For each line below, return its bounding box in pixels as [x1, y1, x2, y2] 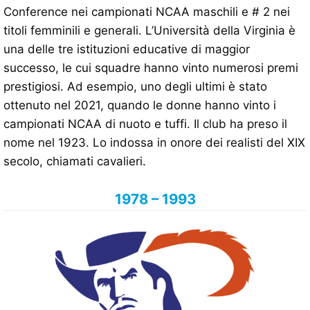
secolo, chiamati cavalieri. [3, 154, 146, 169]
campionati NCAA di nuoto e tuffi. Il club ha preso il [3, 117, 287, 131]
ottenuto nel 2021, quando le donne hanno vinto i [3, 98, 276, 113]
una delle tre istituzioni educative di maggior [3, 42, 250, 57]
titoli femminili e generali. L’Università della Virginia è [3, 24, 295, 38]
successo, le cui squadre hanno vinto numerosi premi [3, 61, 298, 75]
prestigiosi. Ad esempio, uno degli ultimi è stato [3, 80, 267, 94]
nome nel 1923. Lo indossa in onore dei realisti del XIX [3, 136, 305, 150]
